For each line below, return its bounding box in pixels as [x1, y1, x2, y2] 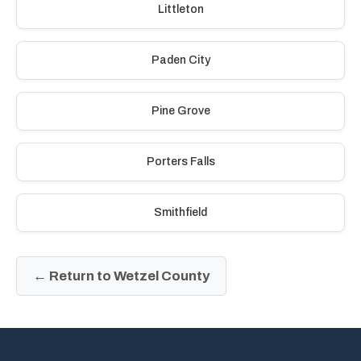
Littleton [157, 3, 204, 15]
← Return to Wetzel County [33, 268, 210, 284]
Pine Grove [151, 105, 210, 117]
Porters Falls [146, 156, 215, 168]
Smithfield [154, 206, 207, 218]
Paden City [151, 54, 210, 66]
